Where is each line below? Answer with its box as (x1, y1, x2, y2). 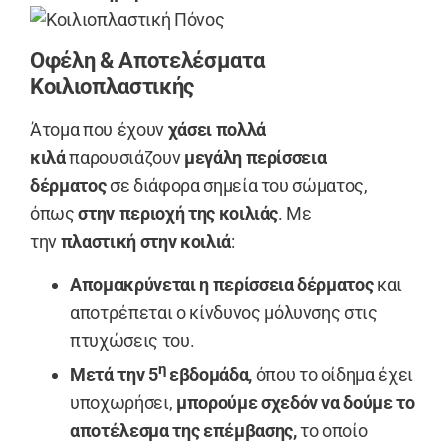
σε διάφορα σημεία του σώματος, (106, 175, 368, 197)
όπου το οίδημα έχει (251, 363, 414, 385)
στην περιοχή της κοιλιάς (78, 203, 279, 225)
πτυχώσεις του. (70, 329, 195, 351)
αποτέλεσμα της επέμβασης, (70, 419, 297, 441)
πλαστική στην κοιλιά (60, 231, 231, 253)
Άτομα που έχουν (30, 119, 168, 141)
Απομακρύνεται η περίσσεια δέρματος (70, 273, 374, 295)
